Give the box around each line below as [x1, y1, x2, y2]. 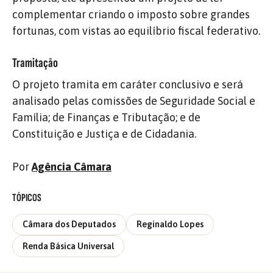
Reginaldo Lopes [136, 219, 204, 230]
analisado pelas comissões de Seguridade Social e [12, 94, 255, 107]
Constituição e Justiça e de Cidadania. [12, 127, 196, 140]
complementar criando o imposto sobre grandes [12, 8, 250, 21]
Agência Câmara [32, 160, 112, 173]
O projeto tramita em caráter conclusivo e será [12, 78, 243, 91]
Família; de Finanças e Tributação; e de [12, 111, 200, 124]
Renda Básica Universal [23, 241, 114, 251]
